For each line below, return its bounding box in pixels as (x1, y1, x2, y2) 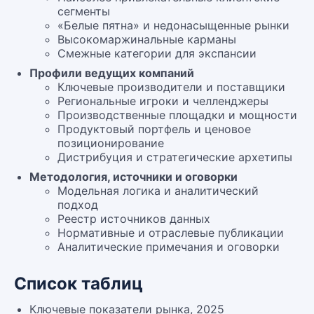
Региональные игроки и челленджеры (57, 94, 268, 108)
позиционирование (57, 136, 164, 150)
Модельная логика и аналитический (57, 184, 259, 198)
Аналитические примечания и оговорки (57, 240, 280, 254)
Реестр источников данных (57, 212, 210, 226)
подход (57, 198, 98, 212)
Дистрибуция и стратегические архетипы (57, 150, 292, 164)
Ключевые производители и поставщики (57, 80, 285, 94)
